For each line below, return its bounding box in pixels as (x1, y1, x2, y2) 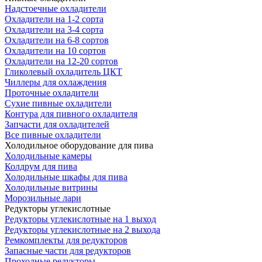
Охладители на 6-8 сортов (5, 35, 109, 45)
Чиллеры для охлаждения (5, 77, 106, 87)
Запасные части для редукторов (5, 245, 131, 256)
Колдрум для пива (5, 161, 77, 171)
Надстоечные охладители (5, 3, 106, 13)
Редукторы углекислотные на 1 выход (5, 213, 156, 224)
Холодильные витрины (5, 182, 98, 192)
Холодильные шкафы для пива (5, 171, 127, 182)
